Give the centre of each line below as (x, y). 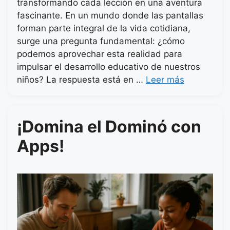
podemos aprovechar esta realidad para (100, 54)
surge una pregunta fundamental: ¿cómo (101, 41)
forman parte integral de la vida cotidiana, (104, 28)
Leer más (165, 80)
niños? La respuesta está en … (81, 80)
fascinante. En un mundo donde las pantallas (110, 16)
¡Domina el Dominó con (109, 127)
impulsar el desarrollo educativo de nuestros (109, 67)
